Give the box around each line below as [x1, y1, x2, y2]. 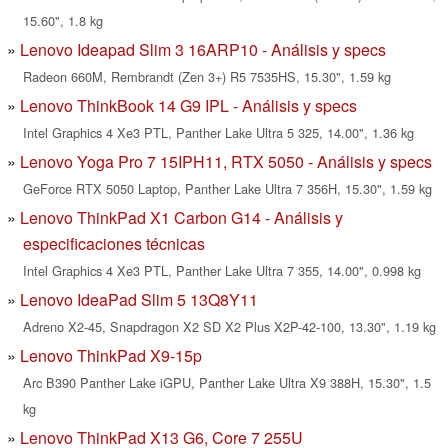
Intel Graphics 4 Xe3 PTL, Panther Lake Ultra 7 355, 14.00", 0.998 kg [23, 261, 421, 281]
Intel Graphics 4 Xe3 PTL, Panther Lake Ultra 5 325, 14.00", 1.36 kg [23, 123, 414, 143]
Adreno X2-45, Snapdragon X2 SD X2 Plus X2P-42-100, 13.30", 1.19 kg [23, 317, 436, 337]
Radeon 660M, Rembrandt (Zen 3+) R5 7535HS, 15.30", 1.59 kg [23, 67, 391, 87]
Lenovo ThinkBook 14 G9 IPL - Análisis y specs [20, 94, 357, 118]
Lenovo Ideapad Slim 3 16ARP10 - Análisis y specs [20, 38, 386, 62]
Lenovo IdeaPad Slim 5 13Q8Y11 [20, 288, 258, 312]
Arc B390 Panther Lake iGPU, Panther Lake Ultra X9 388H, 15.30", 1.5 [23, 373, 431, 393]
